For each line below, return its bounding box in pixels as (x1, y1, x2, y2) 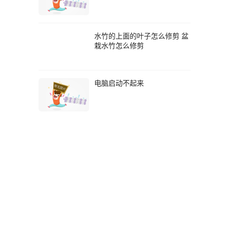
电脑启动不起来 (94, 79, 144, 87)
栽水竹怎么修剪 (94, 41, 144, 50)
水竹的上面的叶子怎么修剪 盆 (94, 31, 188, 40)
